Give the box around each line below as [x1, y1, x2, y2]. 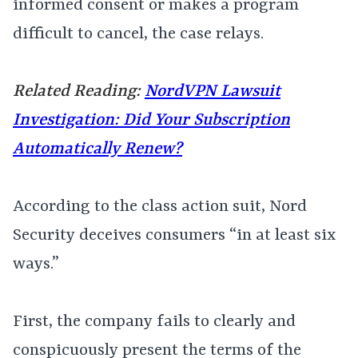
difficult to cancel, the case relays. [13, 25, 264, 44]
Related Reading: [13, 82, 145, 101]
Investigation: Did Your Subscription [13, 111, 290, 130]
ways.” [13, 255, 59, 274]
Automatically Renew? [13, 140, 182, 159]
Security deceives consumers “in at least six [13, 226, 336, 245]
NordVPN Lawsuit [145, 82, 280, 101]
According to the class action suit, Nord [13, 197, 307, 217]
